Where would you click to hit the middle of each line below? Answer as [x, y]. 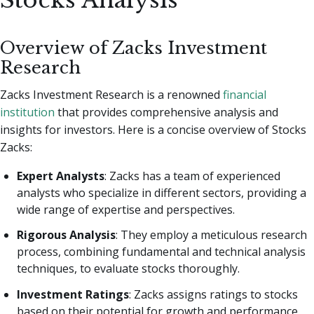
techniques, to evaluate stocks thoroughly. [128, 269]
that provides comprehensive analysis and [166, 112]
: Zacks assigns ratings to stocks [213, 295]
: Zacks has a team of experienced [192, 176]
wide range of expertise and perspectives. [126, 209]
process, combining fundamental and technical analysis [161, 252]
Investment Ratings [73, 295]
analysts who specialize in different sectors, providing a [162, 192]
